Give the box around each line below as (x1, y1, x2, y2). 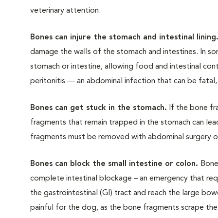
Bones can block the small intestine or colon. (30, 160, 200, 168)
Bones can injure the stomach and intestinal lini (30, 34, 207, 41)
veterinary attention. (30, 7, 101, 15)
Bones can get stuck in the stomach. (30, 104, 167, 112)
